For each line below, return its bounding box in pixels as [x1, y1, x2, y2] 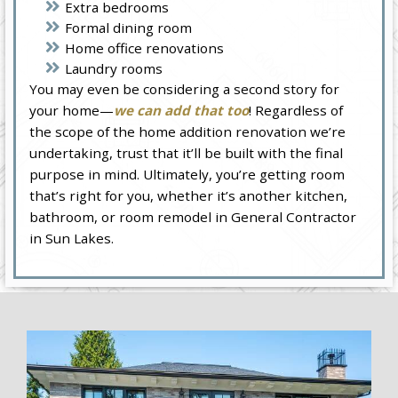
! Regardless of [249, 101, 344, 120]
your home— [29, 101, 115, 120]
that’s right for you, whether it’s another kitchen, [29, 187, 348, 205]
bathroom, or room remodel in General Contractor [29, 208, 357, 227]
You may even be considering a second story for [29, 80, 340, 99]
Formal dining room [65, 19, 193, 37]
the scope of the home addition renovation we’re [29, 123, 346, 141]
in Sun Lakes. [29, 229, 115, 248]
